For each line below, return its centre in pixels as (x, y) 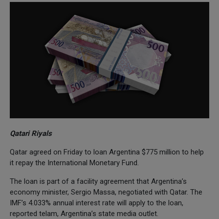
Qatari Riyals (31, 133)
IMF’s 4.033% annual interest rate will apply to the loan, (97, 203)
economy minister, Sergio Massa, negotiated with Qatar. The (106, 192)
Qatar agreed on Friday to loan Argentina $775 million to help (107, 152)
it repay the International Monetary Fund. (74, 163)
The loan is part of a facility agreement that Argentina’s (98, 181)
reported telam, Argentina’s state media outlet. (85, 213)
